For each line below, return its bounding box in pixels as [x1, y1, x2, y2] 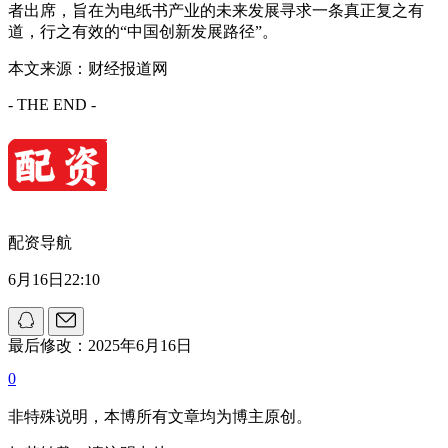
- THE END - [8, 96, 96, 114]
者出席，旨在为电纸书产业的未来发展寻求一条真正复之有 [8, 2, 424, 20]
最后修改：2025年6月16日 [8, 337, 192, 355]
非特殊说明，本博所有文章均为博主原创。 [8, 408, 312, 426]
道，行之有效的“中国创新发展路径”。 [8, 23, 278, 41]
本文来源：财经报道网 [8, 60, 168, 78]
